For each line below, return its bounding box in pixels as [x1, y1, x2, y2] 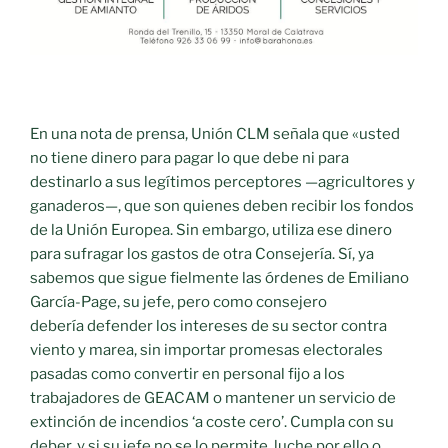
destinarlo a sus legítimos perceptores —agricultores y [30, 172, 415, 191]
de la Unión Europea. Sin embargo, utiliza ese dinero [30, 220, 392, 239]
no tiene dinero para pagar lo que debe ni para [30, 148, 349, 167]
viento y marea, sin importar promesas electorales [30, 340, 383, 359]
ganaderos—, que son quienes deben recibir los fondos [30, 196, 414, 215]
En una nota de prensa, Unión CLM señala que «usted [30, 124, 400, 143]
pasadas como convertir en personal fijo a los [30, 364, 345, 383]
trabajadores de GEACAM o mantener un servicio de [30, 388, 396, 407]
